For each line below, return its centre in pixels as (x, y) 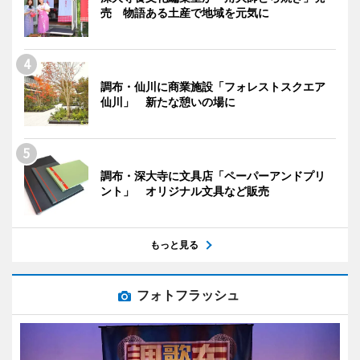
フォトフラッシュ (188, 295)
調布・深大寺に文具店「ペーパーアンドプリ (213, 175)
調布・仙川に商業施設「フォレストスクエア (213, 86)
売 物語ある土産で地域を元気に (185, 12)
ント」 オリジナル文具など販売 (185, 190)
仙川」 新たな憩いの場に (168, 101)
